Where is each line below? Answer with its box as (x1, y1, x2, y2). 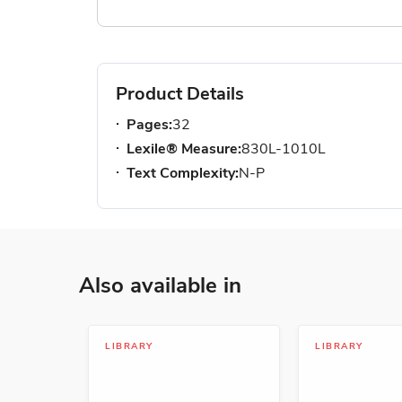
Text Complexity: (127, 162, 239, 183)
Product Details (116, 81, 244, 106)
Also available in (79, 270, 241, 300)
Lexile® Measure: (127, 138, 241, 159)
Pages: (127, 114, 172, 135)
